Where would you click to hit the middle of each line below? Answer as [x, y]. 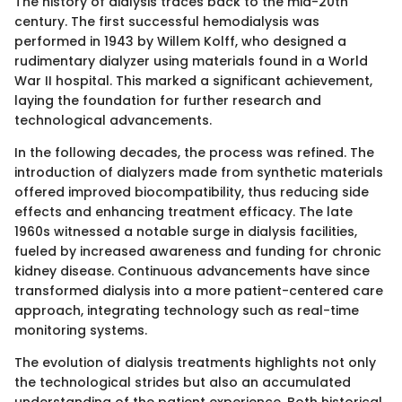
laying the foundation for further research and [168, 101]
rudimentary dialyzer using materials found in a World [191, 61]
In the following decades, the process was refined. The [194, 153]
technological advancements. [113, 121]
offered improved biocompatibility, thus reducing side [192, 192]
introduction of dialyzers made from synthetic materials [199, 173]
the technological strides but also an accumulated [183, 383]
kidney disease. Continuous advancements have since [192, 271]
